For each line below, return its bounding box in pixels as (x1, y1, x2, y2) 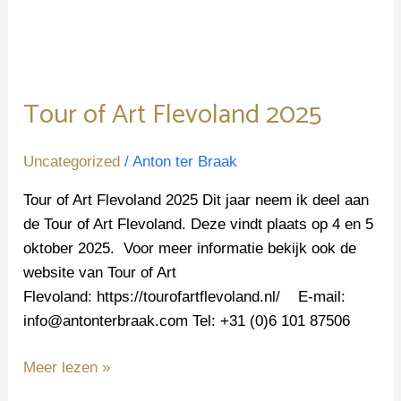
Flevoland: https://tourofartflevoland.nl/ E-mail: (23, 287, 346, 305)
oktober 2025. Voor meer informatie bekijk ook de (23, 239, 357, 257)
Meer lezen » (23, 359, 111, 377)
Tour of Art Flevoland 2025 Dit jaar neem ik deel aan (23, 191, 370, 209)
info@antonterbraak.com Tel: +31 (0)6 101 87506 (23, 311, 351, 329)
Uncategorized (23, 152, 121, 170)
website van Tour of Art (23, 263, 177, 281)
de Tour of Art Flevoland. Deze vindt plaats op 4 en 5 (23, 215, 374, 233)
